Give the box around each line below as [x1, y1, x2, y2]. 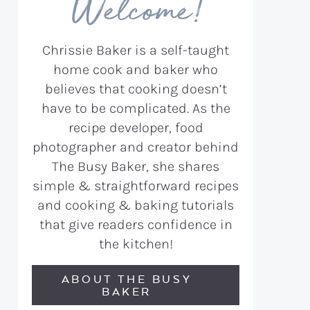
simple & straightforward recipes [33, 178, 239, 194]
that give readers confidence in [39, 217, 232, 232]
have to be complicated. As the [41, 100, 230, 116]
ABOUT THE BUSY [61, 271, 192, 286]
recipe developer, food [68, 120, 203, 136]
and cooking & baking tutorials [37, 197, 234, 213]
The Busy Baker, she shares [52, 158, 219, 174]
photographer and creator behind [33, 139, 239, 155]
